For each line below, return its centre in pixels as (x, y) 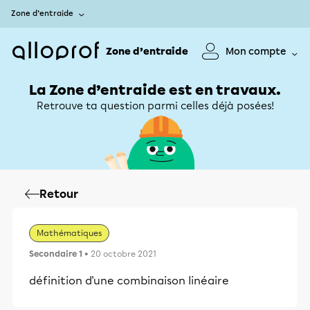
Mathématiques (69, 233)
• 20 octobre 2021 (119, 254)
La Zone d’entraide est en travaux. (155, 90)
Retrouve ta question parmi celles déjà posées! (155, 106)
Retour (59, 194)
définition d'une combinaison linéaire (129, 281)
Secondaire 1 (56, 254)
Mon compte (256, 51)
